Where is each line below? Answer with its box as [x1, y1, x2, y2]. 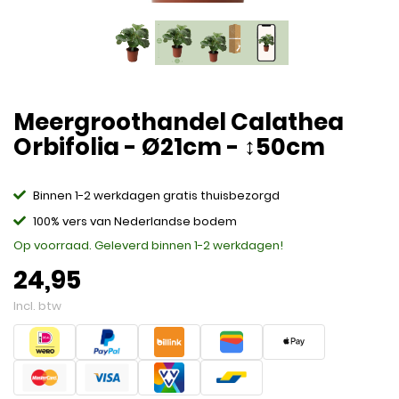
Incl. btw [13, 297, 61, 314]
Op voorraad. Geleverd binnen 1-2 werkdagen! [13, 237, 283, 254]
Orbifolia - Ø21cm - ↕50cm [13, 131, 325, 163]
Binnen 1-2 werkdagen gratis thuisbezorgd [33, 187, 280, 204]
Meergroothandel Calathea [13, 106, 344, 138]
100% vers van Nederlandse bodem [33, 213, 237, 230]
